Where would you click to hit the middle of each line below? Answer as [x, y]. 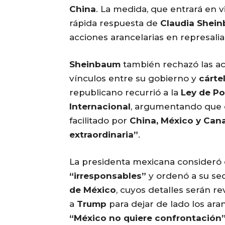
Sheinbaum [95, 65]
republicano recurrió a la [125, 93]
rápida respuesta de [115, 23]
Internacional [100, 107]
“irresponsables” [108, 176]
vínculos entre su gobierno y [134, 79]
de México [93, 190]
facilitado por [99, 121]
